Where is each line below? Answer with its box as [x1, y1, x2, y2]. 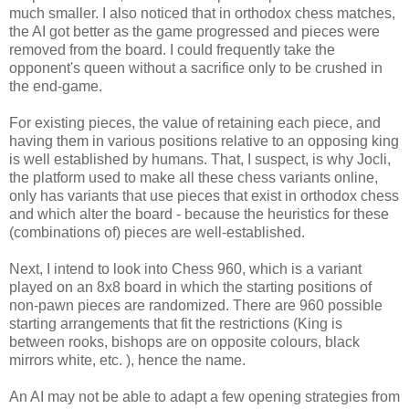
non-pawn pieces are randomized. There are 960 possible [9, 297, 383, 313]
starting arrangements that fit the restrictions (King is [9, 315, 342, 331]
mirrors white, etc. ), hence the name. [9, 351, 246, 368]
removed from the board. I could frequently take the [9, 41, 335, 58]
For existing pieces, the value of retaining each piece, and [9, 114, 381, 131]
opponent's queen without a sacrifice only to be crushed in [9, 59, 383, 76]
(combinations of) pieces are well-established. [9, 224, 305, 240]
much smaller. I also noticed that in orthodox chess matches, [9, 5, 395, 21]
